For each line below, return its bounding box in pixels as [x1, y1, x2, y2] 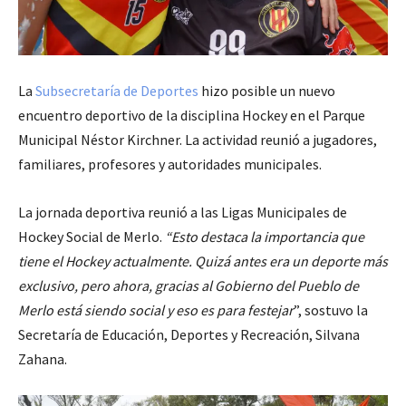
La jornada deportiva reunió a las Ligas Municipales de [18, 202, 347, 221]
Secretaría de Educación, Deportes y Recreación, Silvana [18, 324, 360, 343]
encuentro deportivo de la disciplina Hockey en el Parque [18, 105, 365, 124]
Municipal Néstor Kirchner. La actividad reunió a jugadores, [18, 130, 377, 149]
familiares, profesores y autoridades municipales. [18, 154, 322, 173]
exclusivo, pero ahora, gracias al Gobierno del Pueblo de [18, 275, 359, 295]
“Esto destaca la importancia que [165, 227, 364, 246]
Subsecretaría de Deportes [35, 81, 198, 100]
